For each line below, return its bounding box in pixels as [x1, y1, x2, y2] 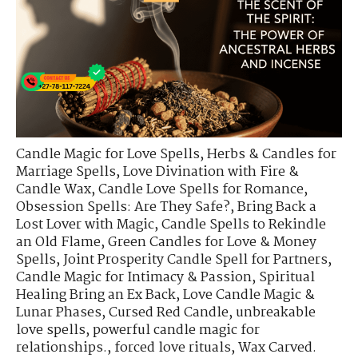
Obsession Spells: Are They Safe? [16, 196, 230, 218]
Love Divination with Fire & [123, 161, 299, 183]
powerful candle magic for [93, 319, 260, 341]
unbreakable [236, 301, 316, 324]
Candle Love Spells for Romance [98, 178, 304, 201]
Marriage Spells [16, 161, 116, 183]
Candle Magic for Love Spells [16, 143, 200, 165]
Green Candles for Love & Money [108, 231, 316, 253]
